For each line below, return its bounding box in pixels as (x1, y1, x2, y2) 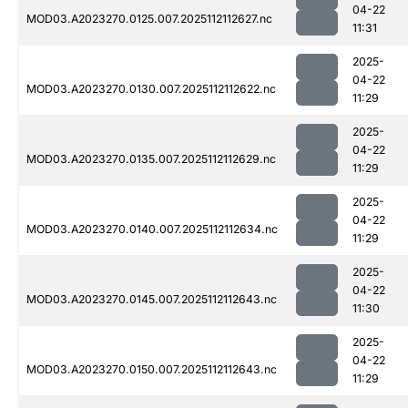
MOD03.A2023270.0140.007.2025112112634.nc (26, 222, 278, 237)
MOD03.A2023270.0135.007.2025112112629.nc (26, 152, 276, 167)
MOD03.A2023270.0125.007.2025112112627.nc (26, 12, 272, 26)
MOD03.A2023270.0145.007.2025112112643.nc (26, 292, 277, 307)
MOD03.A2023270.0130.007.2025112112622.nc (26, 82, 276, 97)
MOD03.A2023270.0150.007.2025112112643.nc (26, 362, 277, 377)
